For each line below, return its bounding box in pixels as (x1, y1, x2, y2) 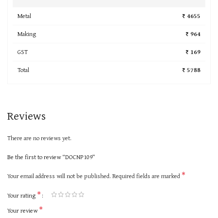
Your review (7, 205, 39, 215)
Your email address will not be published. (7, 171, 111, 181)
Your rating (7, 190, 37, 200)
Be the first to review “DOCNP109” (7, 152, 95, 162)
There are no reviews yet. (7, 133, 72, 143)
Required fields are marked (112, 171, 182, 181)
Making (18, 29, 36, 38)
